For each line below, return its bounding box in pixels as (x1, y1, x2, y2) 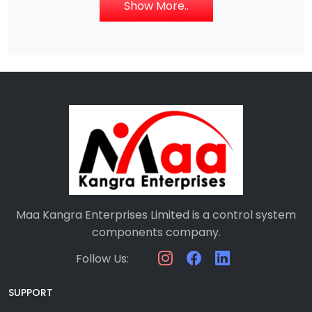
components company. (91, 224, 221, 240)
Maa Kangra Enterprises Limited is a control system (16, 206, 296, 223)
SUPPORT (8, 285, 53, 299)
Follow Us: (75, 250, 129, 267)
